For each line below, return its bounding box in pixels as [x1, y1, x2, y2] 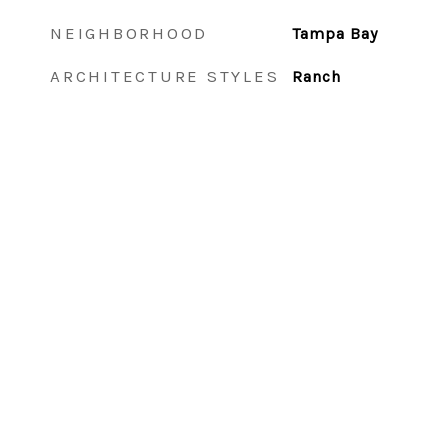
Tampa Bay [291, 24, 378, 43]
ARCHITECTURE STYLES [50, 66, 280, 86]
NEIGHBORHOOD [50, 23, 208, 43]
